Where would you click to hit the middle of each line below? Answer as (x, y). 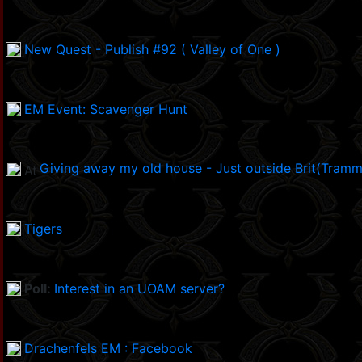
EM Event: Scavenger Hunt (106, 109)
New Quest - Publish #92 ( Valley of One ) (152, 50)
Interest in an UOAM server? (139, 289)
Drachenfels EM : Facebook (108, 349)
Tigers (43, 229)
